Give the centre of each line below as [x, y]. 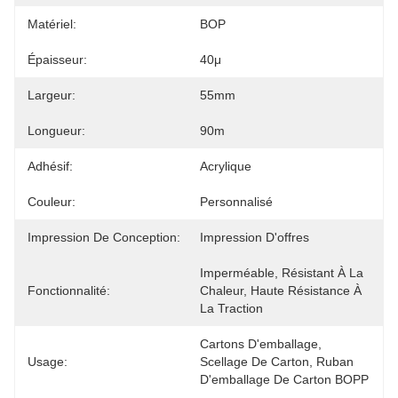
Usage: [48, 362]
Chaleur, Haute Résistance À [281, 291]
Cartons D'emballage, [261, 344]
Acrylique [226, 166]
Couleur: [52, 202]
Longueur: [56, 131]
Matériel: [52, 24]
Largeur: [52, 95]
